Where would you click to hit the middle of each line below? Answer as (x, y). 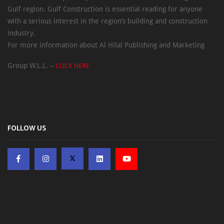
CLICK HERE (72, 65)
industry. (21, 33)
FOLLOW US (27, 128)
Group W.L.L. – (31, 65)
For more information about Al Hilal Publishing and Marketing (106, 45)
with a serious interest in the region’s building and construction (107, 21)
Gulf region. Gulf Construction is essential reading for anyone (105, 9)
